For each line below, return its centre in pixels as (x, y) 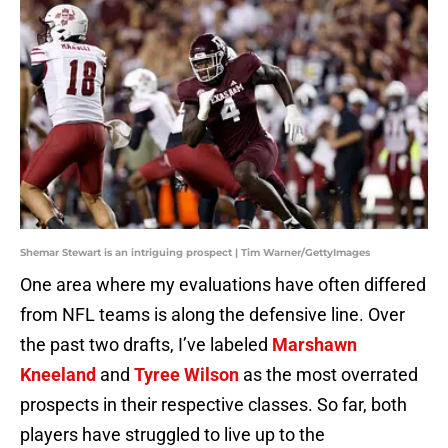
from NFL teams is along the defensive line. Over (212, 315)
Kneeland (58, 375)
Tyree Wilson (186, 375)
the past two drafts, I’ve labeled (146, 345)
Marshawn (314, 345)
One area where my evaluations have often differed (223, 285)
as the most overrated (328, 375)
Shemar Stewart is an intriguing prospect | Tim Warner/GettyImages (195, 253)
